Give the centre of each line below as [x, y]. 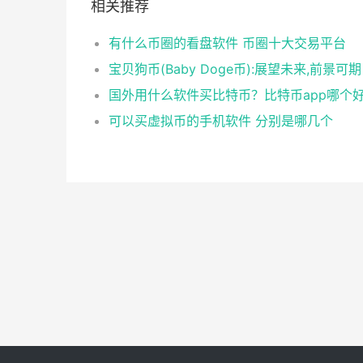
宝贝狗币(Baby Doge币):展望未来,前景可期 [235, 69]
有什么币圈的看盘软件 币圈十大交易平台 [227, 43]
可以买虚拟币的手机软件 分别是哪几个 [221, 121]
